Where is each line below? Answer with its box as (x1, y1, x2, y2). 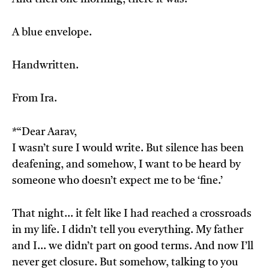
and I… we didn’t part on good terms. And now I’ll (12, 241, 253, 252)
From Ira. (12, 93, 57, 104)
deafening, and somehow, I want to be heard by (12, 159, 241, 171)
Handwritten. (12, 60, 79, 71)
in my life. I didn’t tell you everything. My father (12, 225, 243, 236)
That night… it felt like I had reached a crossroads (12, 208, 252, 220)
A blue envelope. (12, 27, 92, 38)
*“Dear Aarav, (12, 127, 77, 138)
